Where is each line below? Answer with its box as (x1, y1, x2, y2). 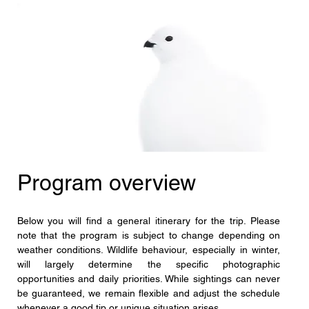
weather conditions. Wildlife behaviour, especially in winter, (17, 243, 281, 255)
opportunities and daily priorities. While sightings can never (17, 272, 281, 284)
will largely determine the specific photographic (17, 258, 281, 270)
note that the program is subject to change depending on (17, 229, 281, 241)
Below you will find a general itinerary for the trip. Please (17, 215, 281, 226)
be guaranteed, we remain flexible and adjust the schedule (17, 287, 281, 299)
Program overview (17, 169, 196, 195)
